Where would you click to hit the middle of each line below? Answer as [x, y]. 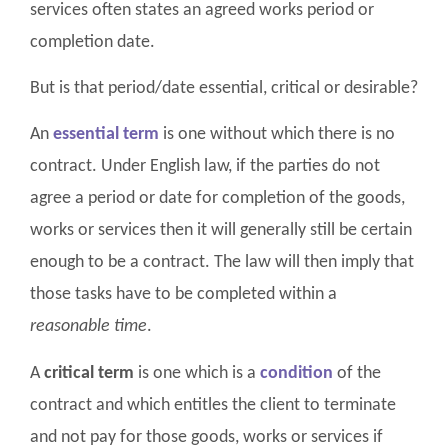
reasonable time [88, 327]
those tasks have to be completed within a [183, 295]
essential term [106, 135]
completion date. [92, 42]
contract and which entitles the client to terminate [213, 405]
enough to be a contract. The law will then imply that [222, 263]
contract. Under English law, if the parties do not [205, 167]
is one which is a [197, 373]
